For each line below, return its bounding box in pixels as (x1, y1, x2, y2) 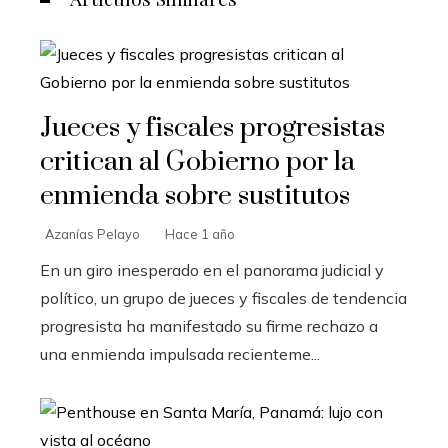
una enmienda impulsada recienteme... (40, 343, 320, 364)
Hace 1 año (165, 225, 235, 242)
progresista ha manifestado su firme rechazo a (40, 315, 378, 336)
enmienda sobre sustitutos (40, 178, 350, 213)
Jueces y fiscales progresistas (40, 110, 385, 145)
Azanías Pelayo (45, 225, 140, 242)
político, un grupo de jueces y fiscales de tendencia (40, 287, 407, 308)
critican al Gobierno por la (40, 144, 355, 179)
